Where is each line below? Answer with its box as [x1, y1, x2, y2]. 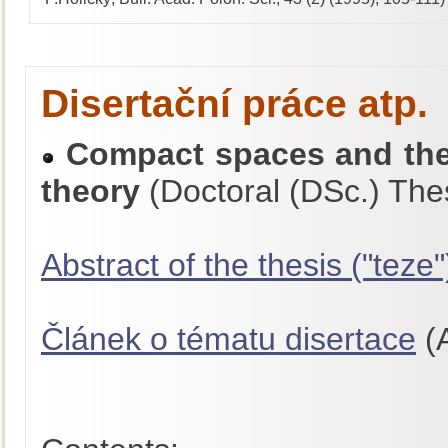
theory [41, 173, 140, 209]
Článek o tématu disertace [41, 321, 416, 357]
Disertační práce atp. [41, 82, 428, 125]
